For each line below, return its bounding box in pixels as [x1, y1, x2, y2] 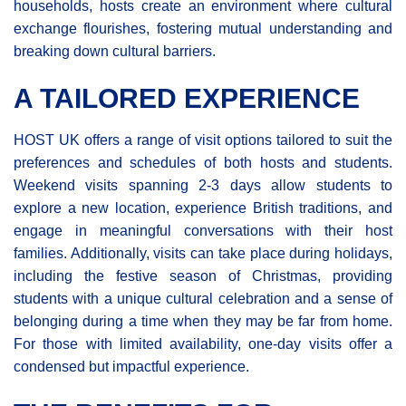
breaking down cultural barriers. [14, 43, 216, 59]
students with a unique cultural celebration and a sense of [14, 290, 392, 306]
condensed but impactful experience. [14, 358, 249, 374]
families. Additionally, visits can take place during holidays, [14, 245, 392, 261]
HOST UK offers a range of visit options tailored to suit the [14, 131, 392, 148]
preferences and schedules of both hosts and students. [14, 154, 392, 170]
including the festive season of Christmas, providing [14, 267, 392, 284]
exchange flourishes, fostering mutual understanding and [14, 20, 392, 36]
